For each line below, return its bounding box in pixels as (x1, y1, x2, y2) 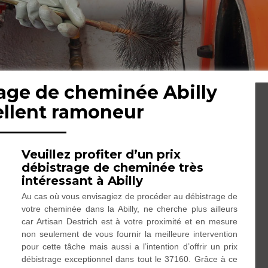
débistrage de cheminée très (21, 160, 203, 175)
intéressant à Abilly (21, 173, 143, 188)
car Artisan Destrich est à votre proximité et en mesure (21, 217, 238, 226)
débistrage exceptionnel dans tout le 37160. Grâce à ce (21, 254, 238, 264)
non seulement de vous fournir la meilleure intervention (21, 229, 238, 239)
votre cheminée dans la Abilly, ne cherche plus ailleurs (21, 204, 238, 214)
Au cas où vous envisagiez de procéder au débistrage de (21, 191, 238, 201)
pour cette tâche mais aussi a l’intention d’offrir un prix (21, 242, 238, 251)
